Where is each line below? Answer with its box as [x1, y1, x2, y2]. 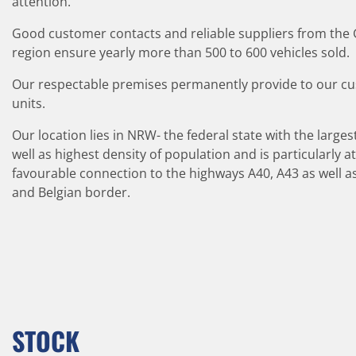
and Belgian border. [12, 184, 130, 202]
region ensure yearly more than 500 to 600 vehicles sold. [12, 44, 350, 62]
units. [12, 95, 45, 113]
